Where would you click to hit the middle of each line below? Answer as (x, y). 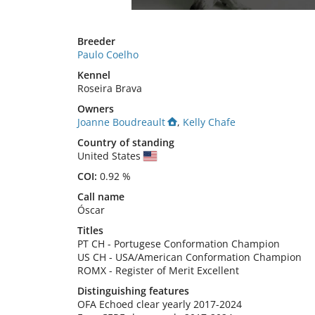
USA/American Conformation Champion (208, 257)
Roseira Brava (110, 88)
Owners (96, 109)
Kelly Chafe (209, 122)
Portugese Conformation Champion (197, 244)
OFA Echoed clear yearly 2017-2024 (160, 304)
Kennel (94, 75)
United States (110, 156)
